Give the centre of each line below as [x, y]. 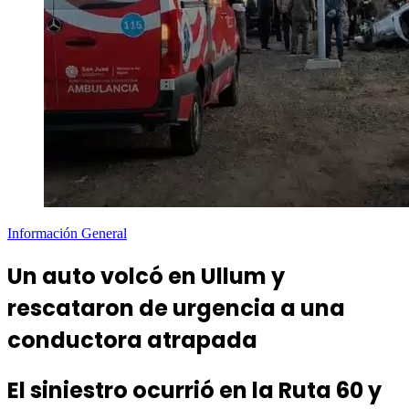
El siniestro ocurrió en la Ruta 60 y [194, 391]
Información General [67, 234]
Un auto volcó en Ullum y [146, 277]
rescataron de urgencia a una [176, 309]
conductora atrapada [132, 341]
